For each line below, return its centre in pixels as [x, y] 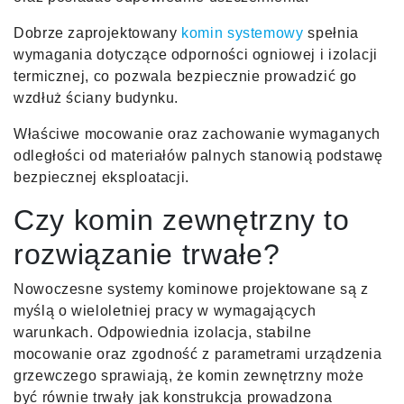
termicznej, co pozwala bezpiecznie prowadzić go [186, 76]
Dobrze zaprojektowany [98, 32]
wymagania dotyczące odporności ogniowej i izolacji [196, 54]
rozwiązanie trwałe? [147, 254]
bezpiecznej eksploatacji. [101, 177]
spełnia [331, 32]
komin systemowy [243, 32]
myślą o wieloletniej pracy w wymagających [165, 310]
